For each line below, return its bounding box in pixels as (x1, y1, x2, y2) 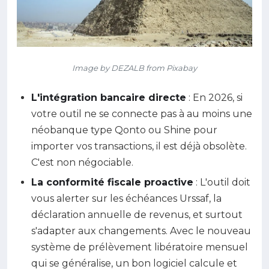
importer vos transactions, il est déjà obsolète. (31, 140, 247, 152)
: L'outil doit (193, 177, 250, 189)
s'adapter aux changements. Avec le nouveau (31, 225, 251, 237)
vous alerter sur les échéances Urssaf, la (31, 193, 222, 205)
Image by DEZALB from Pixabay (72, 62, 197, 73)
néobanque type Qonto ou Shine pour (31, 124, 217, 136)
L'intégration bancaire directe (31, 91, 186, 103)
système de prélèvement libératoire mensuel (31, 241, 248, 253)
